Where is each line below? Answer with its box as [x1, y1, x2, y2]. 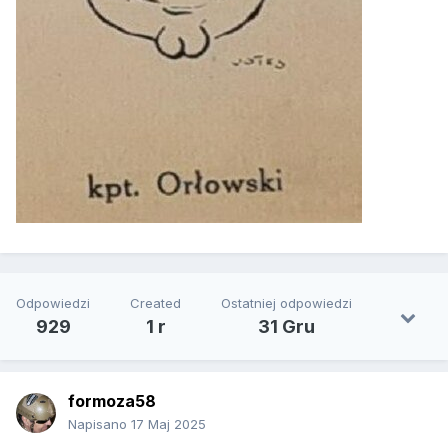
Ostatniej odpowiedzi [221, 295, 352, 312]
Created [130, 295, 181, 312]
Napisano [68, 416, 131, 433]
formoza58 [68, 391, 156, 412]
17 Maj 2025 [131, 416, 206, 433]
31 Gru [258, 316, 315, 338]
